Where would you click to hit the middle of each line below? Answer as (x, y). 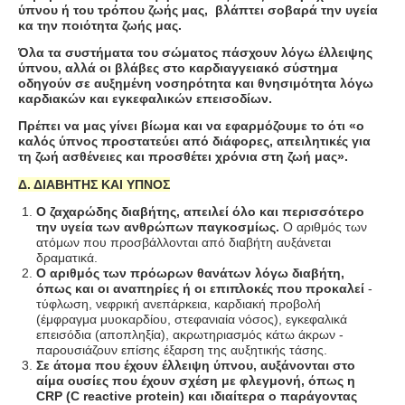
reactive (108, 396)
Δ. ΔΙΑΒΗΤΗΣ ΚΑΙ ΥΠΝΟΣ (94, 184)
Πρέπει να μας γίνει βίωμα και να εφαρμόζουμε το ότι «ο (191, 126)
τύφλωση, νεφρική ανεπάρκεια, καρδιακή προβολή (179, 303)
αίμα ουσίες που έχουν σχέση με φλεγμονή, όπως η (196, 380)
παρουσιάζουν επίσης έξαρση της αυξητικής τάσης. (182, 349)
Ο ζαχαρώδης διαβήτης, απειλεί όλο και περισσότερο (200, 211)
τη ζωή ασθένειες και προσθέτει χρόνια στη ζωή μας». (183, 157)
